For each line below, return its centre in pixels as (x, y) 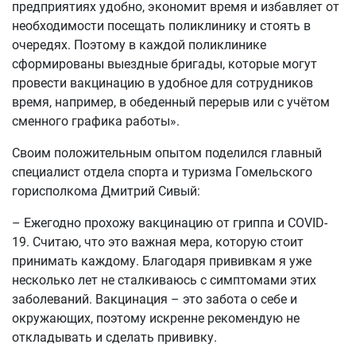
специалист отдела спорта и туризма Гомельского (162, 172)
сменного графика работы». (96, 121)
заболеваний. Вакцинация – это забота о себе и (155, 299)
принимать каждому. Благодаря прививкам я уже (162, 261)
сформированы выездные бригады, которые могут (164, 64)
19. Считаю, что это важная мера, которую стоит (158, 242)
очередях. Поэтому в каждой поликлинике (139, 45)
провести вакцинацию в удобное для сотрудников (163, 83)
